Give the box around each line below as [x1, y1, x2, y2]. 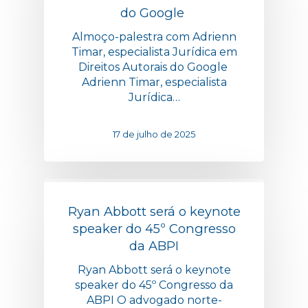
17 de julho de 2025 [113, 128, 195, 140]
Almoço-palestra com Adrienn [71, 30, 236, 43]
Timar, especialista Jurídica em [71, 45, 237, 58]
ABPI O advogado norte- [86, 293, 222, 307]
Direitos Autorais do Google [78, 60, 230, 74]
